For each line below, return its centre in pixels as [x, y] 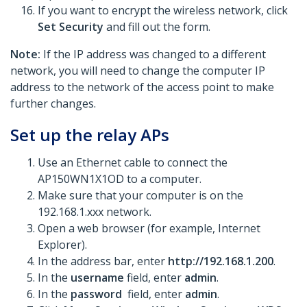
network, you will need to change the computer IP [138, 71]
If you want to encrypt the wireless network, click [163, 11]
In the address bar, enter [103, 261]
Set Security [71, 27]
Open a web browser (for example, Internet [149, 229]
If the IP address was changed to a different [153, 54]
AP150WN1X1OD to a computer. [120, 179]
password [98, 294]
